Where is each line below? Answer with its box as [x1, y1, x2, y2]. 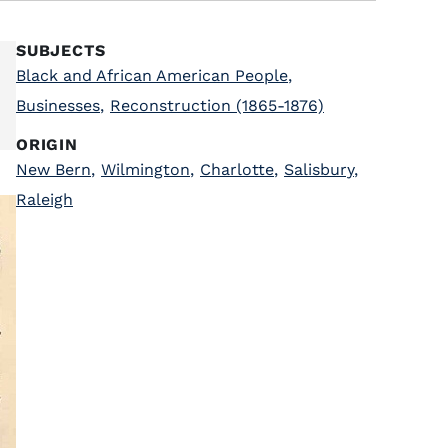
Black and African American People [16, 66, 288, 85]
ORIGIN [16, 135, 78, 154]
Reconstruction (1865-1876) [110, 96, 324, 115]
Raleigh [16, 190, 73, 209]
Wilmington [101, 160, 190, 179]
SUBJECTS [16, 41, 106, 60]
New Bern [16, 160, 91, 179]
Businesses [16, 96, 100, 115]
